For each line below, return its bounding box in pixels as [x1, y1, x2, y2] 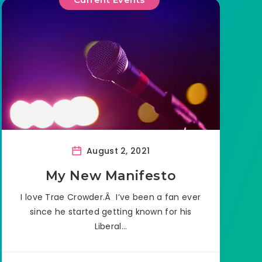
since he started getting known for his [30, 206, 192, 218]
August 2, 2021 [84, 145, 150, 157]
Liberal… [94, 220, 127, 233]
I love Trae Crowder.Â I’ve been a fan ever [20, 191, 201, 204]
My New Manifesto [45, 168, 177, 184]
